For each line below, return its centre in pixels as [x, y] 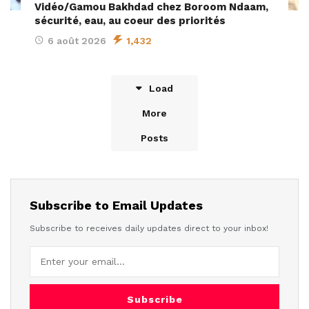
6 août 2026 [77, 40]
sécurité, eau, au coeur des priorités [130, 20]
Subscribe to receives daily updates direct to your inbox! [149, 228]
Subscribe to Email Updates [116, 205]
